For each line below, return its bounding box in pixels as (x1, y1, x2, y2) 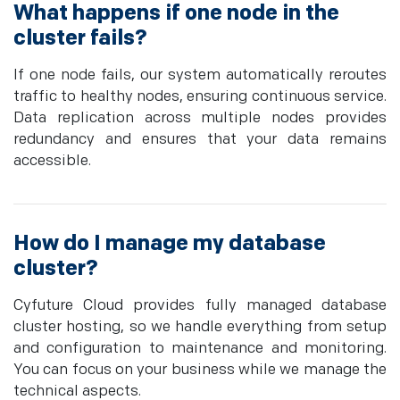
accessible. (13, 152, 91, 171)
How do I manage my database (13, 230, 326, 257)
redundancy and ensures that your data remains (13, 130, 387, 149)
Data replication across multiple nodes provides (13, 109, 387, 128)
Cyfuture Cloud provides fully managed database (13, 296, 387, 315)
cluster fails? (13, 25, 147, 52)
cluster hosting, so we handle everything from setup (13, 318, 387, 337)
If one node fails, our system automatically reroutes (13, 66, 387, 85)
